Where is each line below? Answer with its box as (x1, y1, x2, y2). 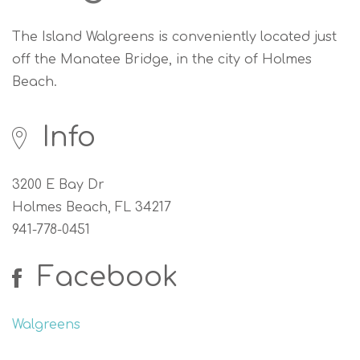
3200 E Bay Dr (12, 177, 104, 192)
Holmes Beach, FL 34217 (12, 199, 171, 215)
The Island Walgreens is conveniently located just (12, 29, 337, 44)
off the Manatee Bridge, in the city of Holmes (12, 51, 312, 67)
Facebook (30, 261, 178, 292)
